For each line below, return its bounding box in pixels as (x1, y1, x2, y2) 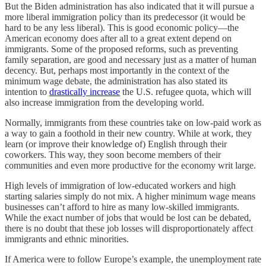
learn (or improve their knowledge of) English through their (5, 138, 227, 149)
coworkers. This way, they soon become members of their (5, 149, 221, 160)
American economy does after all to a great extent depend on (5, 33, 232, 43)
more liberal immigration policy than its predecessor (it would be (5, 11, 245, 22)
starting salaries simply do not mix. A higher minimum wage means (5, 191, 255, 201)
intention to (5, 86, 49, 97)
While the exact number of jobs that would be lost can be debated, (5, 212, 251, 223)
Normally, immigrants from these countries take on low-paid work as (5, 117, 261, 128)
